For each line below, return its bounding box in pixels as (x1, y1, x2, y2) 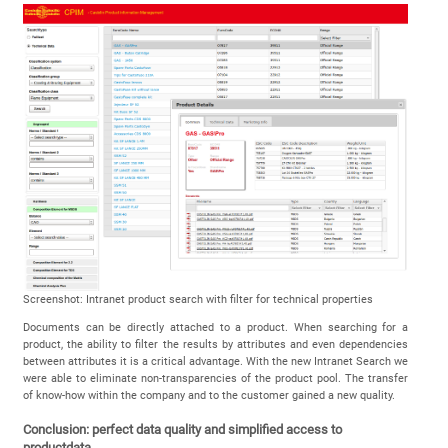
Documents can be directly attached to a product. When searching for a (22, 321, 409, 335)
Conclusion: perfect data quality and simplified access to (22, 421, 342, 437)
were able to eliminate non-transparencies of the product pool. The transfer (22, 372, 409, 386)
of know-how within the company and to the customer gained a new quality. (22, 389, 395, 403)
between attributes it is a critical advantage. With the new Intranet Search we (22, 355, 409, 369)
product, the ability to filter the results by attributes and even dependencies (22, 338, 409, 352)
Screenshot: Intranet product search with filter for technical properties (22, 293, 373, 307)
